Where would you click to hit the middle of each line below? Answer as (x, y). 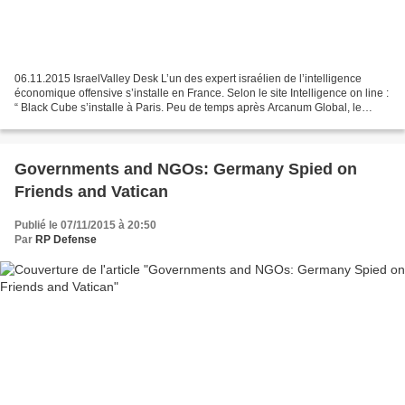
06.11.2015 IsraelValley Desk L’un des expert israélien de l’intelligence (188, 78)
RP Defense (66, 239)
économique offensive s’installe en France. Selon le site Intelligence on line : (202, 93)
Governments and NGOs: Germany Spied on (186, 169)
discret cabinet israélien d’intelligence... (111, 122)
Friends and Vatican (91, 191)
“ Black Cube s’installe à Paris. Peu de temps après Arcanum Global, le (188, 107)
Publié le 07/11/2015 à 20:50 (85, 225)
